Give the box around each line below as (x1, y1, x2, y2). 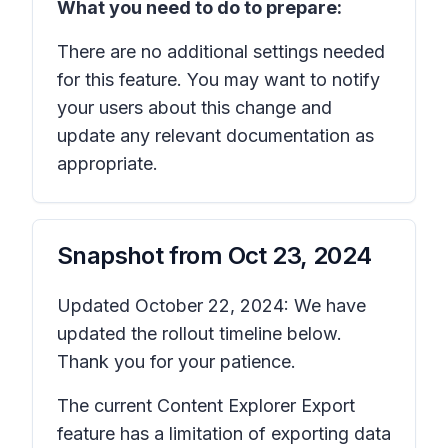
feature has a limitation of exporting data (57, 423, 391, 444)
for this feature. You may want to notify (57, 69, 380, 90)
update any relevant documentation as (57, 125, 374, 146)
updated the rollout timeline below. (57, 323, 342, 344)
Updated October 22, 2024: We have (57, 295, 366, 316)
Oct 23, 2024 (227, 241, 372, 270)
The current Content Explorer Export (57, 395, 355, 416)
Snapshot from (57, 241, 228, 270)
